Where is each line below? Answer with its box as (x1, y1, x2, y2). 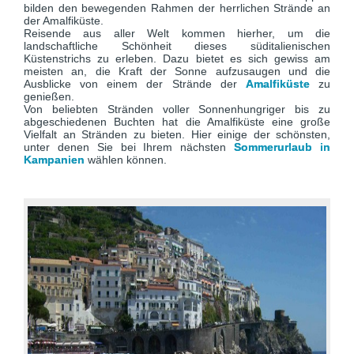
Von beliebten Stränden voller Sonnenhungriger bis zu (24, 103, 330, 115)
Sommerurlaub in (234, 141, 331, 153)
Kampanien (24, 153, 85, 166)
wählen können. (85, 153, 167, 166)
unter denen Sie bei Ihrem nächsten (24, 141, 235, 153)
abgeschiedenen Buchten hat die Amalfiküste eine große (24, 115, 330, 128)
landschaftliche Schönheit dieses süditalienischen (24, 40, 330, 52)
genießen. (24, 90, 77, 103)
